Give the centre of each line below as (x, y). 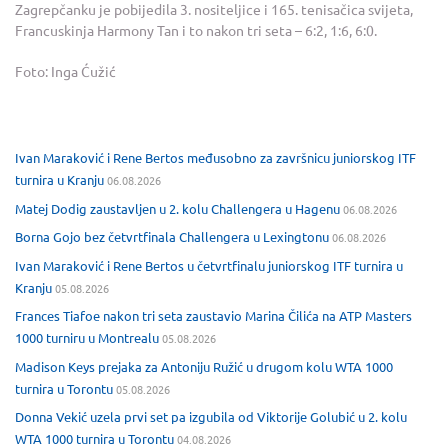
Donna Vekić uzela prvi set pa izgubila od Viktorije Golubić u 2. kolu (211, 417)
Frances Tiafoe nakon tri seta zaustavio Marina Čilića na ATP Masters (213, 316)
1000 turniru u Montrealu (87, 338)
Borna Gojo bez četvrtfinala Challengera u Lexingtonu (172, 237)
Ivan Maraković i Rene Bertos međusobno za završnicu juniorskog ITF (215, 158)
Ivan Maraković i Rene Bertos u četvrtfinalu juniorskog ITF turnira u (209, 265)
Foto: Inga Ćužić (65, 71)
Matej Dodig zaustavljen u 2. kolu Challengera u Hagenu (177, 208)
